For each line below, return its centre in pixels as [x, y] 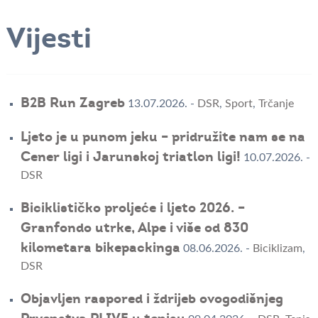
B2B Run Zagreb [72, 103]
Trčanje [276, 104]
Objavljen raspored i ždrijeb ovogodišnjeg [152, 299]
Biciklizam [277, 249]
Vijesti [49, 38]
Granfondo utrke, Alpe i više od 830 [134, 228]
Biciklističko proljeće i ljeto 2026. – [132, 208]
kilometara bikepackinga [100, 248]
